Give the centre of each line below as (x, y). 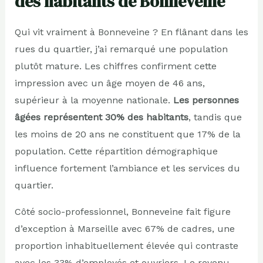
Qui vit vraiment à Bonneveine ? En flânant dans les (131, 32)
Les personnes (206, 100)
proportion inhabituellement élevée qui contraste (126, 245)
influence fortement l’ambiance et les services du (127, 168)
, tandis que (215, 117)
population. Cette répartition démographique (116, 151)
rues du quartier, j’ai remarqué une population (121, 49)
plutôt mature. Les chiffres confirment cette (115, 66)
